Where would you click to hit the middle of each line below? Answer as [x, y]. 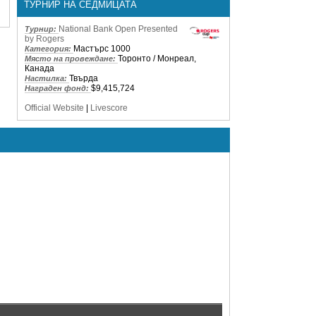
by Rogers [44, 38]
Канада [39, 68]
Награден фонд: [58, 88]
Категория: [49, 48]
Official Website [54, 108]
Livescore [109, 108]
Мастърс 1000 [102, 48]
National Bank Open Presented [118, 29]
